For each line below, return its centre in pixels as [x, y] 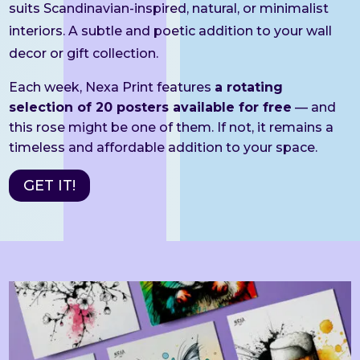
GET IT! [50, 186]
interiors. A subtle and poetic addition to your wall [171, 31]
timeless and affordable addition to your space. [164, 147]
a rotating [249, 87]
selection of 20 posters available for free [151, 107]
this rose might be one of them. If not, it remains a [172, 127]
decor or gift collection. [84, 53]
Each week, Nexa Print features [112, 87]
